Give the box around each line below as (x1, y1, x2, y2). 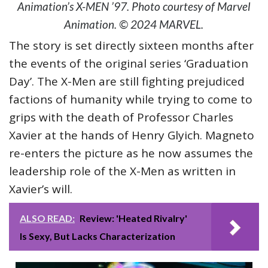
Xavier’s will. (9, 181, 78, 197)
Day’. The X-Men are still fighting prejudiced (9, 74, 245, 90)
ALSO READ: (20, 212, 75, 224)
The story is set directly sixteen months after (9, 38, 254, 54)
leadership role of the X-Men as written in (9, 163, 236, 179)
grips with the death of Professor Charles (9, 109, 233, 126)
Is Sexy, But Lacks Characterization (20, 230, 175, 242)
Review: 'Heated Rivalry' (80, 212, 187, 224)
